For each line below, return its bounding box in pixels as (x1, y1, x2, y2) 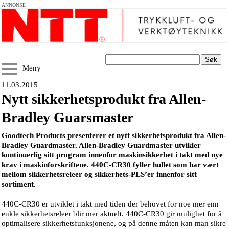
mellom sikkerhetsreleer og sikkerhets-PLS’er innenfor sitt (2, 170, 197, 178)
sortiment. (2, 180, 36, 188)
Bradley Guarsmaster (2, 109, 133, 125)
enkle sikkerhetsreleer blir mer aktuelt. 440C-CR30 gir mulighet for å (2, 210, 222, 218)
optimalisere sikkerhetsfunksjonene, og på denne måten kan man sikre (2, 219, 226, 227)
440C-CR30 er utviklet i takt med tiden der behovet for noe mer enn (2, 200, 219, 208)
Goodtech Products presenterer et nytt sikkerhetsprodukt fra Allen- (2, 131, 226, 140)
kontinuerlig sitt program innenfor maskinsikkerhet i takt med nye (2, 151, 223, 159)
